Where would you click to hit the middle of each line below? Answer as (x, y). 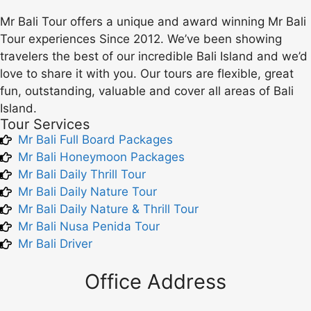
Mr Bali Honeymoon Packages (102, 157)
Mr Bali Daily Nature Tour (88, 191)
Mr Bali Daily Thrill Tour (82, 174)
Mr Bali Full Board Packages (96, 139)
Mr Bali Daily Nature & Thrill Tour (109, 209)
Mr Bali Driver (56, 243)
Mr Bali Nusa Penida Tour (89, 226)
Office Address (155, 281)
